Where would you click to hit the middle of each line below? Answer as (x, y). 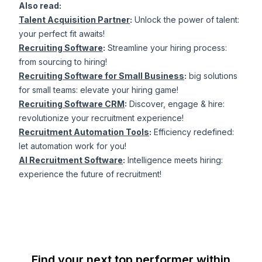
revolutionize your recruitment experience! (101, 118)
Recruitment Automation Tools (84, 132)
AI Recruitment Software (71, 160)
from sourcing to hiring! (63, 62)
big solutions (212, 76)
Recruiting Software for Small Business (101, 76)
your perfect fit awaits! (62, 34)
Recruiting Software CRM (72, 104)
